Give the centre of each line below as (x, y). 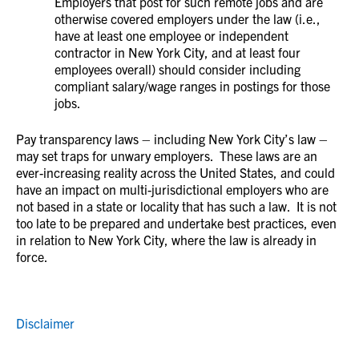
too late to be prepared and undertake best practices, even (176, 223)
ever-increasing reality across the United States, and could (175, 172)
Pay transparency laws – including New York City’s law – (172, 139)
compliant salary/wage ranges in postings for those (192, 86)
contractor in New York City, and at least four (177, 52)
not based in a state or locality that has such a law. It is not (176, 206)
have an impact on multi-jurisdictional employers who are (172, 189)
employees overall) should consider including (177, 69)
